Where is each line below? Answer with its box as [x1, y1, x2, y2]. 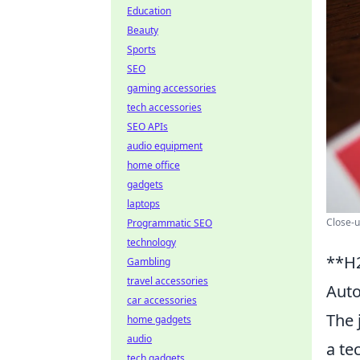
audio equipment [127, 139, 202, 153]
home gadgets [127, 313, 191, 326]
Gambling [127, 255, 170, 268]
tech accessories [127, 100, 202, 114]
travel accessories [127, 274, 208, 288]
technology [127, 235, 176, 249]
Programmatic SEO [127, 216, 212, 230]
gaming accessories [127, 81, 216, 95]
